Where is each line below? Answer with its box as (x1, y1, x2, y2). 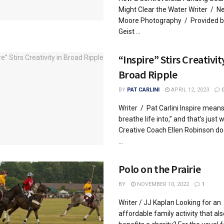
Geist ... (118, 27, 140, 35)
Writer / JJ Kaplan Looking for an (118, 198, 221, 206)
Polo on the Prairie (118, 162, 201, 176)
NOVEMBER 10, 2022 (135, 181, 189, 187)
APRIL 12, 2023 (169, 86, 209, 93)
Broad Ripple (118, 67, 177, 81)
